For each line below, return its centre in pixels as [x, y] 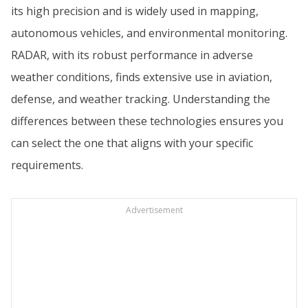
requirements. [47, 165]
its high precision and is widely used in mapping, [135, 11]
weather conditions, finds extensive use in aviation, [142, 77]
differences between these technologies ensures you [147, 121]
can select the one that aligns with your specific [132, 143]
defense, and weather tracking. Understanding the [141, 99]
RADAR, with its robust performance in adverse [132, 55]
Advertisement [154, 210]
